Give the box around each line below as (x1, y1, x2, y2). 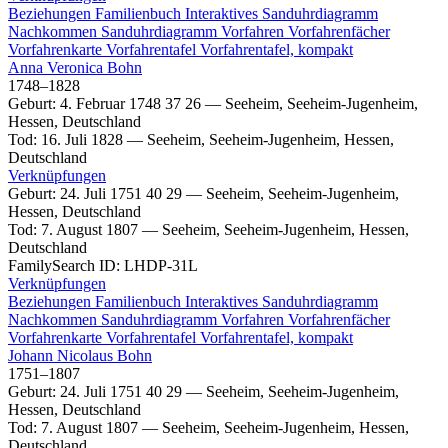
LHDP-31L (124, 256, 198, 274)
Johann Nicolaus (8, 346, 117, 364)
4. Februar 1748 (60, 94, 161, 112)
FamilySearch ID (8, 256, 116, 274)
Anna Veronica (8, 58, 107, 76)
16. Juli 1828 (41, 130, 123, 148)
